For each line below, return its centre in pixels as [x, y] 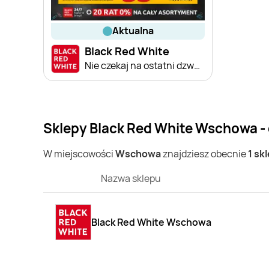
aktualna [136, 31]
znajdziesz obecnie [204, 153]
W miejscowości [79, 153]
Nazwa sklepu [131, 178]
